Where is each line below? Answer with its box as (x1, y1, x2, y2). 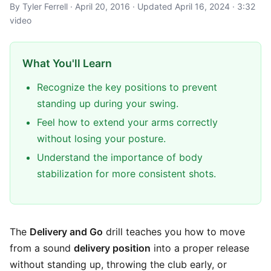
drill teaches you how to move (103, 226, 245, 238)
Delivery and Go (30, 226, 103, 238)
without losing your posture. (37, 132, 166, 145)
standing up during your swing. (37, 97, 178, 109)
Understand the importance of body (37, 151, 203, 163)
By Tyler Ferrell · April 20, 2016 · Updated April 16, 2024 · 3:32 (10, 1, 255, 11)
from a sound (10, 242, 74, 254)
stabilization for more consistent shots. (37, 168, 216, 180)
